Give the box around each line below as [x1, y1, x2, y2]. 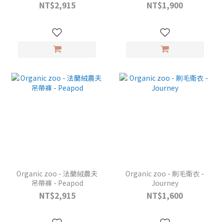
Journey [151, 177, 178, 188]
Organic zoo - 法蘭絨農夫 [16, 168, 98, 178]
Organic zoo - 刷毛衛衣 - [125, 168, 205, 178]
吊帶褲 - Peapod [31, 177, 83, 188]
